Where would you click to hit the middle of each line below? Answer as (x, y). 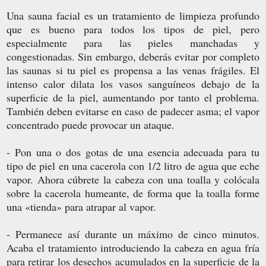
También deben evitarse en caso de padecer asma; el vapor (133, 111)
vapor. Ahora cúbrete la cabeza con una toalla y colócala (133, 179)
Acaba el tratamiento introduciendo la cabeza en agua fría (133, 247)
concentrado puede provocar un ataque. (91, 124)
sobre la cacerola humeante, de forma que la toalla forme (133, 193)
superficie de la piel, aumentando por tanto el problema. (133, 97)
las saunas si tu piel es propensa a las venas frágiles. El (133, 70)
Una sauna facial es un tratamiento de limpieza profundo (133, 15)
